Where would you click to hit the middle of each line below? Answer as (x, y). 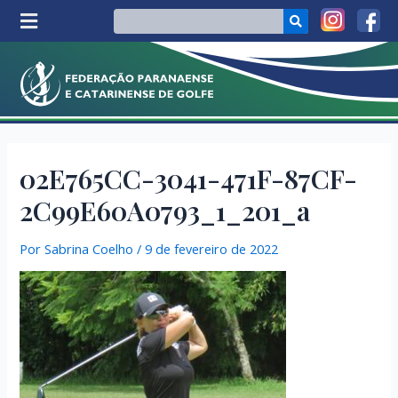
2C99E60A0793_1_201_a (165, 210)
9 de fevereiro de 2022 (212, 248)
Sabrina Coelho (89, 248)
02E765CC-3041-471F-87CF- (189, 178)
